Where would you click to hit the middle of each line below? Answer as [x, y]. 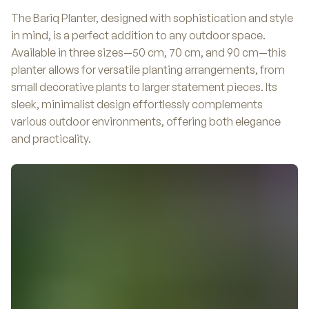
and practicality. [51, 139]
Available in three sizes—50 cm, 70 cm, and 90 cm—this [149, 53]
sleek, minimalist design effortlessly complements [137, 104]
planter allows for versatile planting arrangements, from [148, 70]
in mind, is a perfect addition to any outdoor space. [138, 36]
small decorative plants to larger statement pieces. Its [144, 87]
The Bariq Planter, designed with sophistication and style [152, 18]
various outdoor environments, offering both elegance [146, 122]
